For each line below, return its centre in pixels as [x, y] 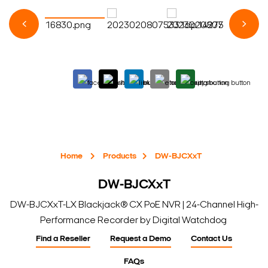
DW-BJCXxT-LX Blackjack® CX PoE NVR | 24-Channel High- [134, 205]
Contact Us [211, 239]
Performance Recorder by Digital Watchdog [134, 221]
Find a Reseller [63, 239]
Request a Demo [141, 239]
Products [120, 157]
